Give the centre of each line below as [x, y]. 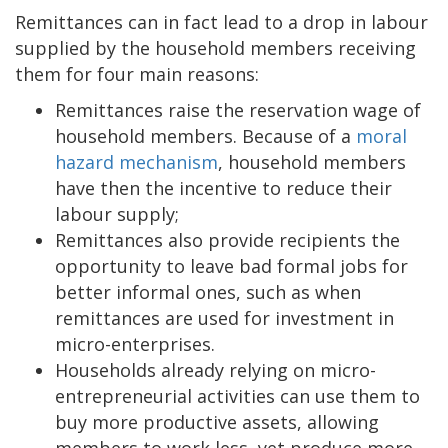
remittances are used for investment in [224, 317]
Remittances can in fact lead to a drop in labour [221, 21]
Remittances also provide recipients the [227, 239]
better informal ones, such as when [208, 291]
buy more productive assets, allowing [217, 421]
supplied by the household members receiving [215, 47]
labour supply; [117, 213]
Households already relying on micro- [215, 369]
